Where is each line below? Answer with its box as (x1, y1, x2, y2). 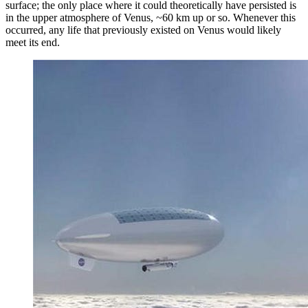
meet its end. (5, 36, 60, 49)
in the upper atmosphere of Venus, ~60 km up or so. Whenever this (5, 12, 296, 24)
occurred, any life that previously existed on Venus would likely (5, 24, 281, 36)
